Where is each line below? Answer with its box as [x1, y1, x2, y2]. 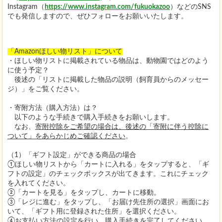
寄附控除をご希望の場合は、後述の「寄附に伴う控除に [35, 123, 209, 130]
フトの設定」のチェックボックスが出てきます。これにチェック [7, 170, 209, 177]
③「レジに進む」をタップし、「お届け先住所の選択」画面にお [7, 198, 209, 206]
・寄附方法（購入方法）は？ [7, 104, 98, 111]
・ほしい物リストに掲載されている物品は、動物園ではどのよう [7, 57, 209, 64]
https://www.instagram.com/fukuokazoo [45, 3, 170, 10]
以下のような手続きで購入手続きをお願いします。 [7, 113, 174, 121]
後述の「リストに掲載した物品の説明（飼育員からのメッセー [7, 76, 209, 83]
